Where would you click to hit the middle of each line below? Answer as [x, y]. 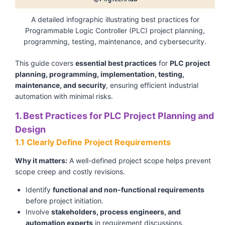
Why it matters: [41, 161]
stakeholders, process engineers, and [116, 212]
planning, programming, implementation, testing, [100, 74]
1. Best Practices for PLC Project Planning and [115, 116]
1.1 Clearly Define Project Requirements [93, 142]
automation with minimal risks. [64, 96]
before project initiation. [65, 201]
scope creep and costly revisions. [70, 172]
